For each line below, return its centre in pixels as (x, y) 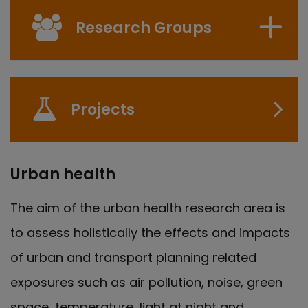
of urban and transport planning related (133, 257)
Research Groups (144, 27)
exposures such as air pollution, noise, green (146, 282)
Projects (103, 109)
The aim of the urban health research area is (148, 208)
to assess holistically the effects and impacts (150, 232)
